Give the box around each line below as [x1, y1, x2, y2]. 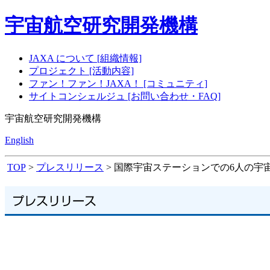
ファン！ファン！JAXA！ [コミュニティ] [29, 78, 207, 89]
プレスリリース [36, 162, 104, 172]
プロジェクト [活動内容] [29, 65, 134, 76]
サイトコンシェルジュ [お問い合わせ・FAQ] [29, 90, 221, 101]
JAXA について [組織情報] [29, 52, 142, 63]
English [5, 134, 34, 145]
